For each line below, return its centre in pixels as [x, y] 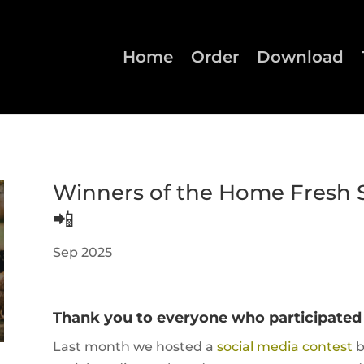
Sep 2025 [82, 252]
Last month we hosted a [134, 346]
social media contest [284, 346]
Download [300, 57]
